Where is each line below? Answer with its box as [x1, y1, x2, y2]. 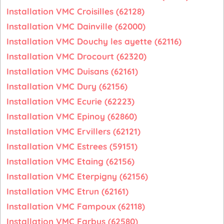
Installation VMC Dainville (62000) [6, 21, 145, 31]
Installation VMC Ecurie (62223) [6, 96, 134, 106]
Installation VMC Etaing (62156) [6, 156, 134, 166]
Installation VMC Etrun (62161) [6, 186, 128, 196]
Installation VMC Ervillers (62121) [6, 126, 140, 136]
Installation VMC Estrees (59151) [6, 141, 137, 151]
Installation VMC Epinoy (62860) [6, 111, 137, 121]
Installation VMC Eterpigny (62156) [6, 171, 148, 181]
